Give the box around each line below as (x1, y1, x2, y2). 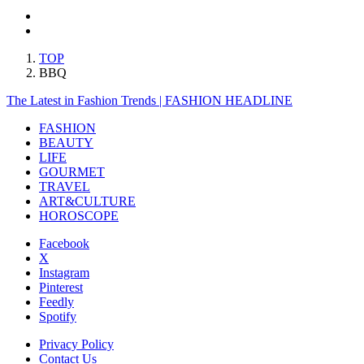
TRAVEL (39, 179, 90, 193)
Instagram (39, 265, 89, 279)
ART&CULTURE (39, 193, 136, 208)
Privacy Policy (39, 336, 114, 351)
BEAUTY (39, 135, 93, 149)
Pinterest (39, 279, 83, 294)
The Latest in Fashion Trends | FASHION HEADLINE (6, 93, 292, 107)
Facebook (39, 236, 89, 250)
